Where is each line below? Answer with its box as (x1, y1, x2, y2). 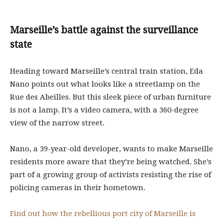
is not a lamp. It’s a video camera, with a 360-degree (10, 106, 199, 114)
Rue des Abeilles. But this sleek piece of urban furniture (10, 93, 211, 102)
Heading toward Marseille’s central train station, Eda (10, 67, 203, 76)
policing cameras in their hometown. (10, 183, 145, 192)
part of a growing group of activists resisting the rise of (10, 170, 211, 179)
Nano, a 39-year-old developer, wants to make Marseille (10, 144, 213, 153)
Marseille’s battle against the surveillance (10, 24, 198, 36)
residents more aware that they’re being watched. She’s (10, 157, 212, 166)
